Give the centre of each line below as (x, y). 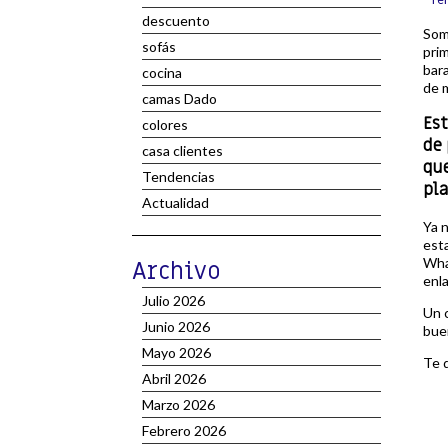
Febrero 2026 (184, 430)
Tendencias (178, 176)
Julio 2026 (173, 300)
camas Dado (179, 98)
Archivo (176, 271)
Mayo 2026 (176, 352)
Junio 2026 (176, 326)
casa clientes (182, 150)
